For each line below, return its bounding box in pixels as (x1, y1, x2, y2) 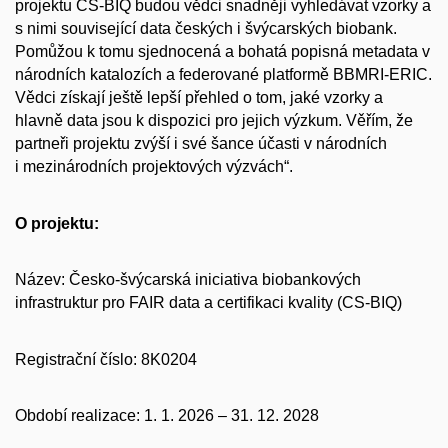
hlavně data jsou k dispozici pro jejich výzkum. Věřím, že (15, 111, 413, 129)
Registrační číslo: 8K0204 (15, 350, 197, 368)
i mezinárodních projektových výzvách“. (15, 157, 293, 175)
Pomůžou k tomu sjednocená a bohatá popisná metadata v (15, 42, 430, 60)
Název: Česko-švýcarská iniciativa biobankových (15, 271, 361, 289)
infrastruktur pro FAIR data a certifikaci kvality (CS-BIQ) (15, 294, 402, 312)
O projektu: (15, 214, 99, 232)
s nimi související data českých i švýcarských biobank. (15, 19, 397, 37)
